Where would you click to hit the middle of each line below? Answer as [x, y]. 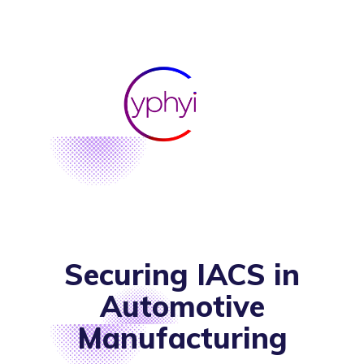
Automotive [182, 306]
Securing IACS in [182, 275]
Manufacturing [182, 338]
